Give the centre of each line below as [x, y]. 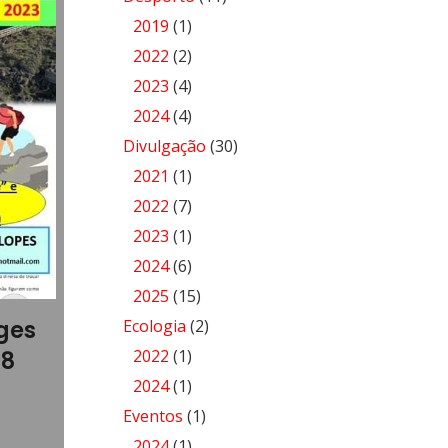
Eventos [152, 416]
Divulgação [164, 146]
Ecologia [154, 326]
